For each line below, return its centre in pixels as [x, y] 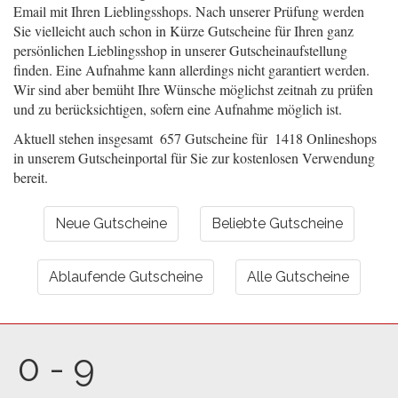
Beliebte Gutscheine [277, 223]
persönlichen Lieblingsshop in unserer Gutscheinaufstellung [180, 50]
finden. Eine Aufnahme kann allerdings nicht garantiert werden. [191, 70]
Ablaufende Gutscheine [126, 277]
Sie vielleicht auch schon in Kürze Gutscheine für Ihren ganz [183, 31]
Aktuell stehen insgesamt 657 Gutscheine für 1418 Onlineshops [195, 138]
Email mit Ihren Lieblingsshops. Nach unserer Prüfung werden [189, 11]
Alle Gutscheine [298, 277]
